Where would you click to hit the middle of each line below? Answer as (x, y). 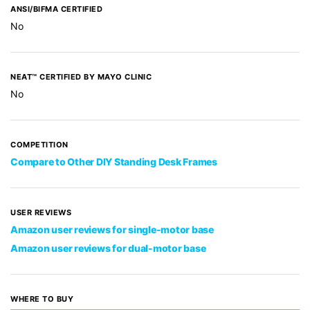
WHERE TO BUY (42, 299)
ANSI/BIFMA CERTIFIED (56, 9)
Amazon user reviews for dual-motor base (108, 248)
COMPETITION (39, 145)
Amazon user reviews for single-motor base (112, 229)
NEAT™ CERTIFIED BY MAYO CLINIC (81, 77)
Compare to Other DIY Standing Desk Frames (114, 162)
